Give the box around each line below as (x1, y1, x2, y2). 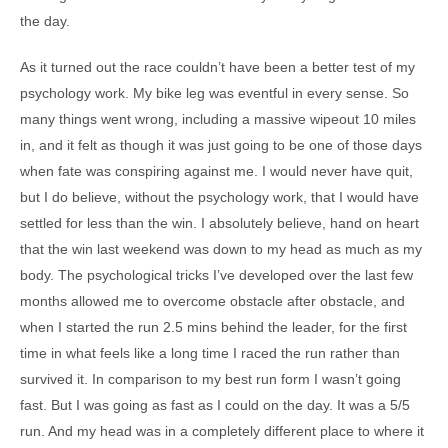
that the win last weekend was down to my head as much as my (20, 241, 422, 257)
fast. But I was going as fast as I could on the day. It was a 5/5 (20, 397, 410, 413)
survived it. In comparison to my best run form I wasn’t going (20, 371, 401, 387)
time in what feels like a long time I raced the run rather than (20, 345, 400, 361)
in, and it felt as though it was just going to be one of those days (20, 137, 422, 153)
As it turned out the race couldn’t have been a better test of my (20, 59, 415, 75)
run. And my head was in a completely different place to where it (20, 423, 424, 439)
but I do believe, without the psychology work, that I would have (20, 189, 419, 205)
